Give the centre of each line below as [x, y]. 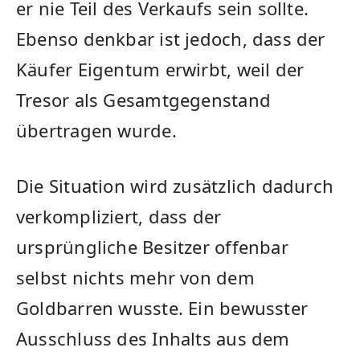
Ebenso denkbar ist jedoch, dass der [171, 39]
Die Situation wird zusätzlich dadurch [175, 185]
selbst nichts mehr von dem [135, 277]
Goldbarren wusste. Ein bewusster [162, 307]
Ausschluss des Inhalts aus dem [153, 338]
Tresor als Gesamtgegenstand [143, 100]
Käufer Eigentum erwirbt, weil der [160, 69]
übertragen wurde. [96, 130]
